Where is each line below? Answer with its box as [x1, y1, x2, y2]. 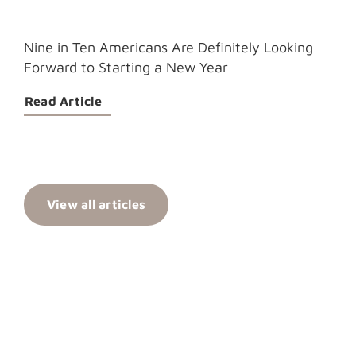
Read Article [25, 93, 102, 108]
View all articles [47, 196, 146, 211]
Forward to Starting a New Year [24, 58, 228, 75]
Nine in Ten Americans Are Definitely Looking [24, 38, 313, 56]
